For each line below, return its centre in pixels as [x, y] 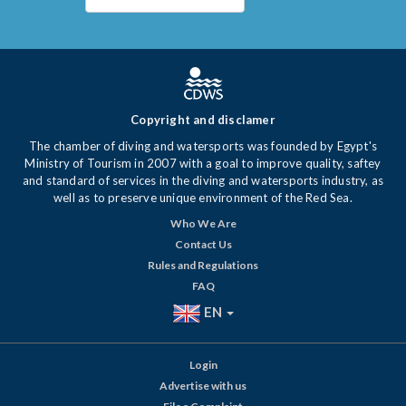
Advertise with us [203, 386]
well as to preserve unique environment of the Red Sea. [203, 198]
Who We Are [203, 224]
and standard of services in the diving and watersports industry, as [203, 181]
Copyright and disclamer [203, 120]
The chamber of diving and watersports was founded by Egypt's [203, 146]
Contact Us [203, 245]
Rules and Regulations [203, 266]
